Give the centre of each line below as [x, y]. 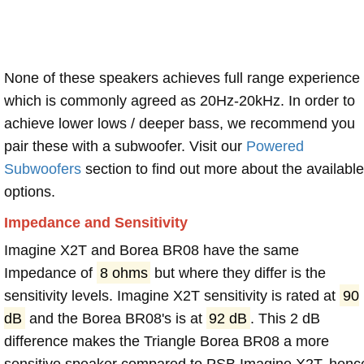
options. [30, 191]
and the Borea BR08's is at [115, 318]
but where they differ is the [238, 273]
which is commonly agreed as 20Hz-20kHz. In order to [180, 100]
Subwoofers [43, 169]
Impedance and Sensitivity [96, 222]
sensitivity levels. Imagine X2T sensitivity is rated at [172, 295]
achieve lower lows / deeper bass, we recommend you [180, 123]
